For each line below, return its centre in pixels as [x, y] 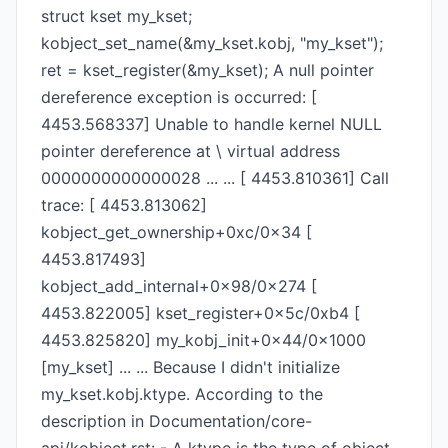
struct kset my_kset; [116, 16]
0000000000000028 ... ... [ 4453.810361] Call [215, 178]
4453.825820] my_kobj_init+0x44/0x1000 [203, 340]
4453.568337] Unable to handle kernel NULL [211, 124]
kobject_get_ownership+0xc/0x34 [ [176, 232]
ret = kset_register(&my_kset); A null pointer [207, 70]
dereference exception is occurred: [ [179, 97]
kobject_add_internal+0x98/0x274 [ [179, 286]
